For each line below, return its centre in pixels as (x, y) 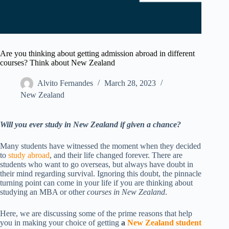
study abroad (29, 155)
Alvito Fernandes (65, 83)
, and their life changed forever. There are (116, 155)
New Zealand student (164, 223)
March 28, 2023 (130, 83)
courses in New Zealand (126, 192)
